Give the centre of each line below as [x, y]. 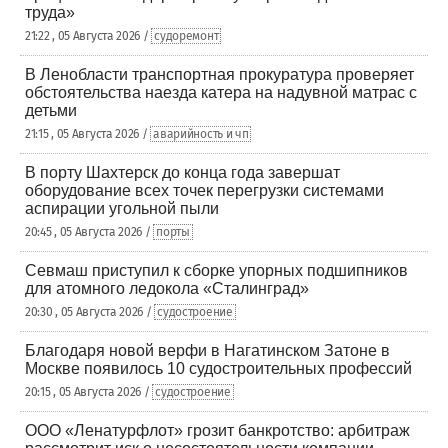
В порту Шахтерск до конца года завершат [182, 172]
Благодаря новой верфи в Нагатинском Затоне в [207, 350]
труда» [50, 12]
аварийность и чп [201, 134]
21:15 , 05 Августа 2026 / [88, 134]
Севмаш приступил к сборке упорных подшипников [216, 270]
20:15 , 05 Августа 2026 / [89, 392]
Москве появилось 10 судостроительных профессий [218, 368]
